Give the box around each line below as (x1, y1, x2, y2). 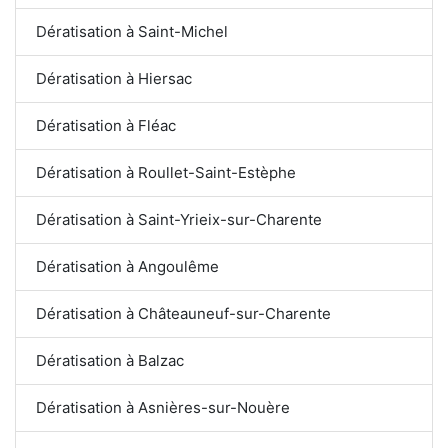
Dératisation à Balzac (36, 350, 184, 370)
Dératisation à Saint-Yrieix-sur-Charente (36, 209, 323, 229)
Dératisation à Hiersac (36, 68, 192, 88)
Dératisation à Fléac (36, 115, 176, 135)
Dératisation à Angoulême (36, 256, 219, 276)
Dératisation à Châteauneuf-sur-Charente (36, 303, 331, 323)
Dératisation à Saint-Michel (36, 21, 228, 41)
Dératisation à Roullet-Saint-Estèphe (36, 162, 296, 182)
